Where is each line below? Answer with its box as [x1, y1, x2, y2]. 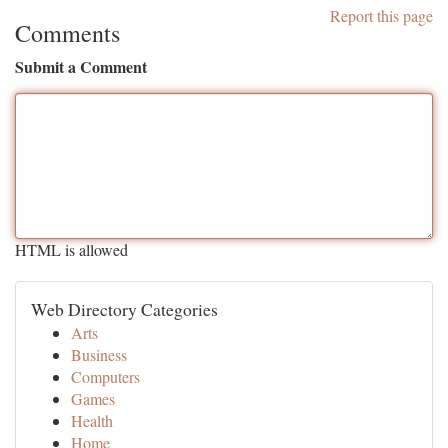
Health [71, 410, 113, 431]
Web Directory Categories [31, 297, 218, 321]
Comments [15, 17, 120, 49]
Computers [71, 366, 140, 387]
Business [71, 344, 127, 365]
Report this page [330, 5, 433, 26]
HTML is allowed [15, 239, 128, 260]
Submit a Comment [15, 55, 147, 78]
